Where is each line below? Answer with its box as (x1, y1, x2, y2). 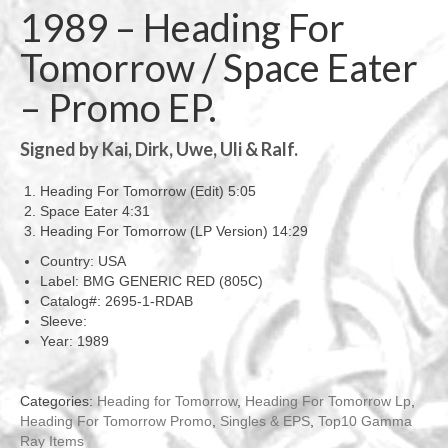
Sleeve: (40, 313, 87, 329)
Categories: (20, 393, 97, 409)
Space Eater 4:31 (40, 203, 150, 219)
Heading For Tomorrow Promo (20, 413, 212, 429)
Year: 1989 (40, 333, 109, 349)
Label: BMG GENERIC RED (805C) (40, 273, 263, 289)
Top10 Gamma (318, 413, 412, 429)
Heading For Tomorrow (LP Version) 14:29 (40, 223, 308, 239)
